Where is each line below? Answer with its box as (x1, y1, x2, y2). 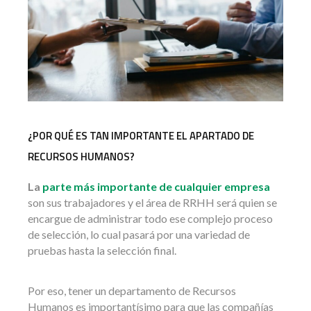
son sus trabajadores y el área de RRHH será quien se (28, 196, 277, 210)
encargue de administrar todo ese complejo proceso (28, 212, 273, 226)
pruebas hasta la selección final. (28, 244, 176, 258)
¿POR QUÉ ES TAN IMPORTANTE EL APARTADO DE (28, 128, 254, 144)
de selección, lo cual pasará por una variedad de (28, 228, 250, 242)
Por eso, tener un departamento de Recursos (28, 284, 236, 298)
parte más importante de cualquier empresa (42, 180, 270, 194)
